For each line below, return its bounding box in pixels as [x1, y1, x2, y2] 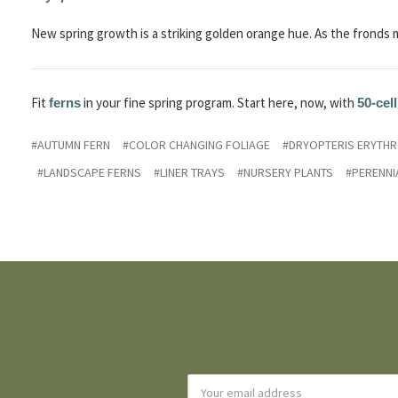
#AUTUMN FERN [31, 137, 110, 154]
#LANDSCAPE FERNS [37, 164, 141, 181]
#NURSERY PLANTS [237, 164, 333, 181]
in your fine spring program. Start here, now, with [81, 94, 354, 112]
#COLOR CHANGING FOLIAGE [123, 137, 270, 154]
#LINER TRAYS [154, 164, 225, 181]
